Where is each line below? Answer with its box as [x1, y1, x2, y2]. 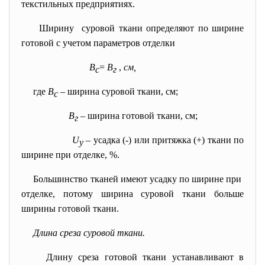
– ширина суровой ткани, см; [58, 86, 178, 96]
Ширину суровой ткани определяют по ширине [39, 23, 244, 33]
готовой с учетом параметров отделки [21, 38, 175, 48]
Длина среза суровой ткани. [33, 228, 145, 238]
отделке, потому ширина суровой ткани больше [21, 189, 244, 199]
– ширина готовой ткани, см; [78, 111, 198, 121]
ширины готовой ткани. [21, 203, 119, 214]
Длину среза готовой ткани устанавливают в [46, 252, 244, 262]
